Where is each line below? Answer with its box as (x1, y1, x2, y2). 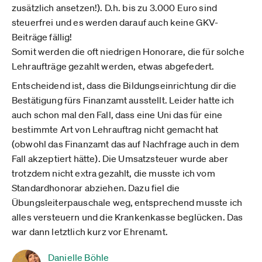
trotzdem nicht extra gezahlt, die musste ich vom (12, 167, 215, 179)
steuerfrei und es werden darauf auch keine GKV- (12, 16, 219, 28)
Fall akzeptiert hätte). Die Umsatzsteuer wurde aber (12, 153, 229, 164)
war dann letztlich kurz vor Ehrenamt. (12, 226, 168, 237)
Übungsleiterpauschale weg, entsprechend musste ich (12, 196, 243, 208)
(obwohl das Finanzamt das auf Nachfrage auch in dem (12, 138, 240, 150)
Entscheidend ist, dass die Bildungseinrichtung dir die (12, 80, 237, 91)
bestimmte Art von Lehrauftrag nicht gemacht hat (12, 123, 219, 135)
